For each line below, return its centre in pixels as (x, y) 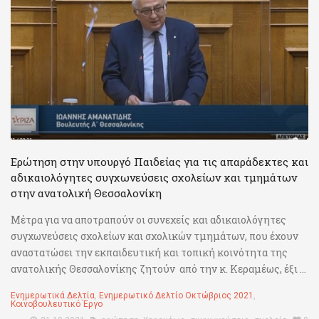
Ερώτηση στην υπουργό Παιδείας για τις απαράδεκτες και (159, 162)
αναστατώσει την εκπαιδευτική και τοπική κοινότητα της (149, 253)
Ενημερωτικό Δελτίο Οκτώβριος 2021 (176, 296)
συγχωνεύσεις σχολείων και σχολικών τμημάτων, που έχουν (155, 236)
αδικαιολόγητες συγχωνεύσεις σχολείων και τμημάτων (154, 178)
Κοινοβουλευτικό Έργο (57, 304)
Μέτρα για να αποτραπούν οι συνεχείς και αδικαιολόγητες (148, 220)
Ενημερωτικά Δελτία (53, 296)
